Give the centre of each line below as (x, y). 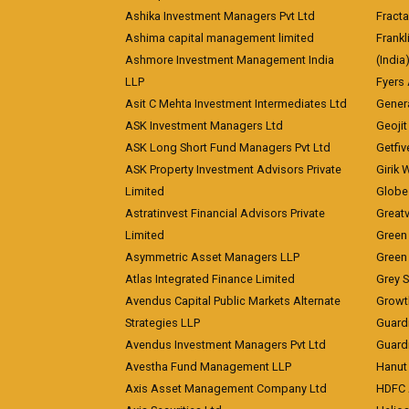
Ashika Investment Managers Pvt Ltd (220, 16)
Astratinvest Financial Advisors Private (225, 213)
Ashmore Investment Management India (230, 60)
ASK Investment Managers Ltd (204, 126)
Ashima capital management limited (220, 38)
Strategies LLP (163, 323)
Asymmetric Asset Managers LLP (212, 257)
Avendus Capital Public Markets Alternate (233, 301)
